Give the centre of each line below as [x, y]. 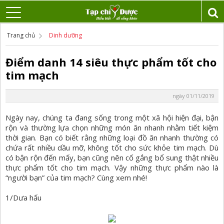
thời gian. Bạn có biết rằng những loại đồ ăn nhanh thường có [112, 138]
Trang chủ [21, 35]
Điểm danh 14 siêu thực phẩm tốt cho [111, 62]
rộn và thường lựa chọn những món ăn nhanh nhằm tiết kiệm [112, 128]
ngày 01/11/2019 [193, 96]
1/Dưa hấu [23, 198]
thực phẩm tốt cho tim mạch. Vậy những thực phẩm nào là [112, 168]
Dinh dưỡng [65, 35]
